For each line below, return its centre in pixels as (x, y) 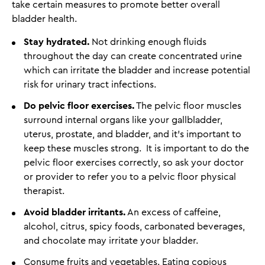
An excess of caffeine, (173, 212)
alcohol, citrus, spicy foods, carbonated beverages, (134, 226)
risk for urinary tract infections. (90, 84)
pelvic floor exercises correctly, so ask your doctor (134, 162)
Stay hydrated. (56, 42)
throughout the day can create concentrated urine (133, 56)
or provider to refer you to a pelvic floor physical (130, 177)
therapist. (44, 191)
